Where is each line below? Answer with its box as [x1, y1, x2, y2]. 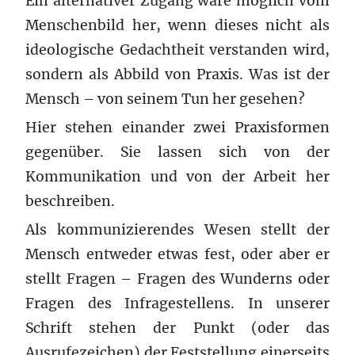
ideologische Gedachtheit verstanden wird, [25, 40, 330, 59]
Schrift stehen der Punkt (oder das [25, 319, 330, 337]
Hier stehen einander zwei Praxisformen [25, 118, 330, 136]
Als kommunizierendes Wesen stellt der [25, 220, 330, 239]
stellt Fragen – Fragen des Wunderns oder [25, 269, 330, 288]
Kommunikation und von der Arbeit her [25, 167, 330, 185]
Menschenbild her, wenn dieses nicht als [25, 16, 330, 34]
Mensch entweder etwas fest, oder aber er [25, 245, 330, 263]
